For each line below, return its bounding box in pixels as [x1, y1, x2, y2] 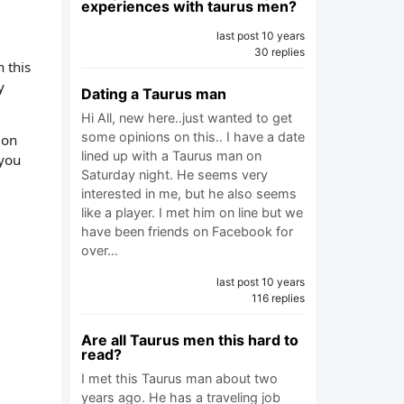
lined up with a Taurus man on [81, 148, 262, 163]
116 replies [252, 291, 305, 305]
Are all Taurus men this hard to [81, 331, 298, 349]
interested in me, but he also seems [81, 186, 297, 201]
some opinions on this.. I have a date [81, 129, 305, 144]
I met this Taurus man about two [81, 371, 278, 386]
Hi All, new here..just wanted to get [81, 110, 292, 125]
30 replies [254, 45, 305, 59]
